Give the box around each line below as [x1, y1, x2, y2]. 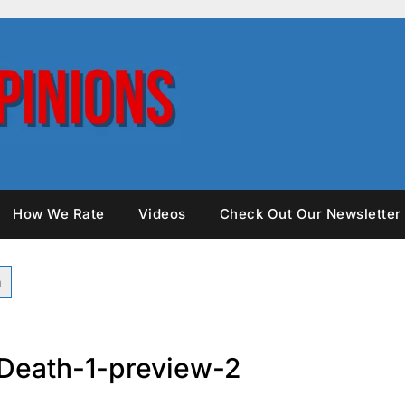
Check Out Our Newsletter [219, 204, 401, 222]
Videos [137, 204, 186, 222]
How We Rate [13, 204, 105, 222]
